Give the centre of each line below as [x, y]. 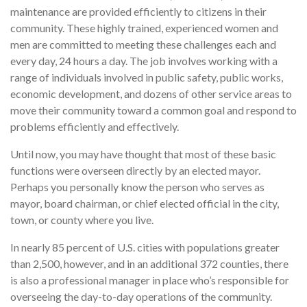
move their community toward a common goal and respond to [153, 110]
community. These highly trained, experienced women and [144, 28]
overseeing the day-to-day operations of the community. [141, 297]
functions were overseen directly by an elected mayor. [136, 171]
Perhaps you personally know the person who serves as [137, 187]
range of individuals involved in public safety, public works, [147, 77]
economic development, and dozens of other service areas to [151, 94]
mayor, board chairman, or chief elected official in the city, [145, 204]
